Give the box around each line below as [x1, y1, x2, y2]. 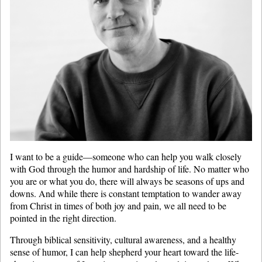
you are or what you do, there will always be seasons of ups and [10, 174, 244, 187]
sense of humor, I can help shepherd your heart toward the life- [10, 245, 239, 258]
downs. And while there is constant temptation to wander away [10, 187, 242, 199]
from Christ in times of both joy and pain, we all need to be [10, 199, 226, 212]
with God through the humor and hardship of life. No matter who [10, 162, 249, 175]
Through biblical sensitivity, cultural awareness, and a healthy [10, 233, 236, 246]
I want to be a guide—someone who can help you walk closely [10, 150, 242, 163]
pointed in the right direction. [10, 211, 116, 224]
